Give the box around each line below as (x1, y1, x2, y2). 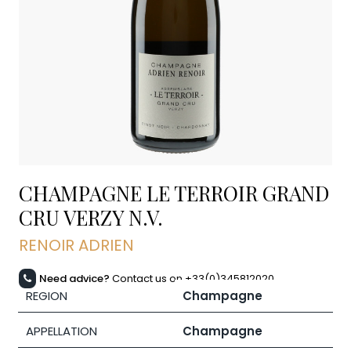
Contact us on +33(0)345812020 (110, 271, 274, 287)
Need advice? (39, 271, 110, 287)
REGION (26, 288, 67, 305)
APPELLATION (26, 323, 97, 340)
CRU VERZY (19, 204, 128, 232)
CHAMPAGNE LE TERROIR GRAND (19, 179, 329, 208)
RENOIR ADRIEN (19, 234, 134, 257)
